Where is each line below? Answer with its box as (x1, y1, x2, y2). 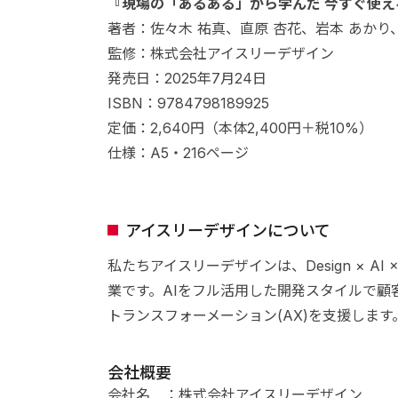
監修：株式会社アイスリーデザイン (107, 44, 334, 62)
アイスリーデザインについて (124, 220, 330, 240)
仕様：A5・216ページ (107, 143, 249, 162)
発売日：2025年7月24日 (107, 68, 267, 87)
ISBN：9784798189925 (107, 93, 269, 112)
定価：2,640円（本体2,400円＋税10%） (107, 118, 373, 137)
